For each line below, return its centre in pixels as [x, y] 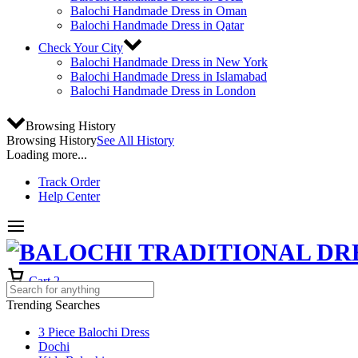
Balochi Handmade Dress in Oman [159, 11]
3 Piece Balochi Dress [94, 332]
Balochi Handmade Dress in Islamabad [169, 76]
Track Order [69, 182]
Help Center [69, 196]
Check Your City [81, 48]
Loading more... [47, 155]
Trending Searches [53, 305]
